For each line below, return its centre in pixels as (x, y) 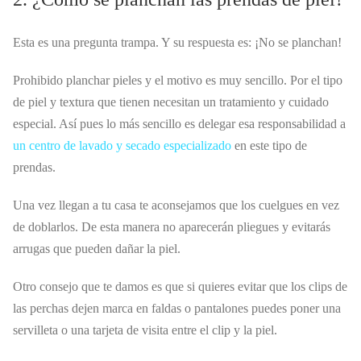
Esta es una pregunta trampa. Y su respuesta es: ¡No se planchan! (177, 43)
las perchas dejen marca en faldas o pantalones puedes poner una (177, 309)
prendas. (34, 168)
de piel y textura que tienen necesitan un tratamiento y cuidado (171, 102)
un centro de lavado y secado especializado (122, 146)
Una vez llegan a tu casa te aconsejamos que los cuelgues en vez (176, 205)
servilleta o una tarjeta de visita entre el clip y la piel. (145, 330)
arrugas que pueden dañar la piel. (97, 249)
